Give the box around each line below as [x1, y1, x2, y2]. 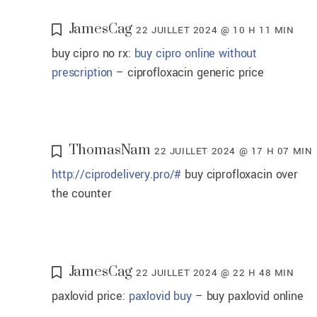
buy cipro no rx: [52, 45, 134, 62]
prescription [52, 64, 113, 81]
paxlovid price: [52, 287, 129, 304]
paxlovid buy [128, 287, 192, 304]
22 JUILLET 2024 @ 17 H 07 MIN [154, 144, 313, 158]
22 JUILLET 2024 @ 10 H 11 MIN [136, 23, 294, 38]
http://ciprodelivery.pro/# [52, 166, 182, 183]
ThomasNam [68, 142, 151, 160]
